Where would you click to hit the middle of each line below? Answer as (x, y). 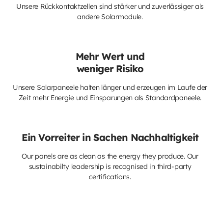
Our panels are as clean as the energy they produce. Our (110, 156)
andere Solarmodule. (110, 17)
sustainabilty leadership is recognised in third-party (110, 167)
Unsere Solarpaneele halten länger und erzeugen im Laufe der (110, 88)
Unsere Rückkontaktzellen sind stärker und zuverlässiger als (110, 7)
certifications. (110, 177)
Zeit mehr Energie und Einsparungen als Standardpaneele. (110, 98)
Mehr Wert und (110, 56)
